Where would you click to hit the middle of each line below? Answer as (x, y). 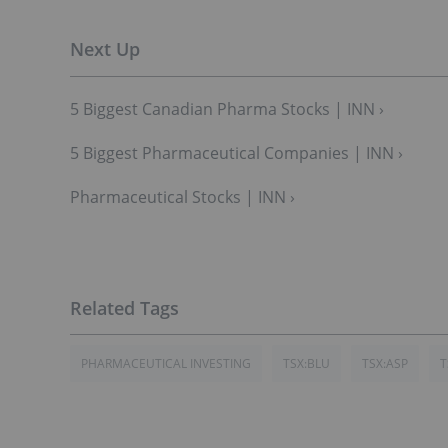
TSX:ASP (385, 363)
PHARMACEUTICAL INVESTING (166, 363)
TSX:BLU (306, 363)
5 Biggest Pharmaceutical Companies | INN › (236, 152)
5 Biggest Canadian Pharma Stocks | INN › (227, 108)
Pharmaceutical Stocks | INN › (182, 196)
